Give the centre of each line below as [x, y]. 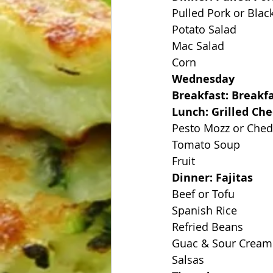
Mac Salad [198, 46]
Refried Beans [207, 227]
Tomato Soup [206, 144]
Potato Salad [204, 29]
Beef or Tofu [203, 194]
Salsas [188, 260]
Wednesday [203, 79]
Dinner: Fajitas [212, 178]
